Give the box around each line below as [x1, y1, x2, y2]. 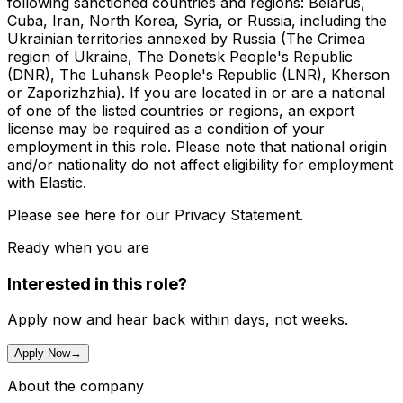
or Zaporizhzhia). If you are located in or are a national [7, 83, 385, 102]
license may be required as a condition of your [7, 119, 325, 138]
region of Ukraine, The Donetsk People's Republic [7, 47, 353, 66]
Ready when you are [7, 237, 149, 256]
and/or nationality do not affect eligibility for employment [7, 155, 393, 174]
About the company [7, 377, 144, 396]
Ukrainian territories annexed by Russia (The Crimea [7, 29, 365, 48]
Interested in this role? [7, 273, 187, 294]
